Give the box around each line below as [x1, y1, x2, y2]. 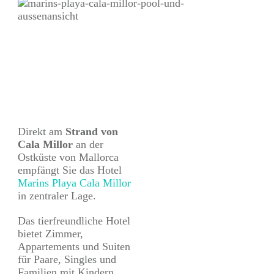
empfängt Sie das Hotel [18, 164, 122, 177]
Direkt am [18, 125, 65, 138]
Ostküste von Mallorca [18, 151, 119, 164]
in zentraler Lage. [18, 190, 96, 202]
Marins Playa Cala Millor [18, 177, 131, 190]
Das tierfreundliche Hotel [18, 215, 130, 228]
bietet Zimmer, [18, 228, 83, 240]
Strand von [65, 125, 118, 138]
